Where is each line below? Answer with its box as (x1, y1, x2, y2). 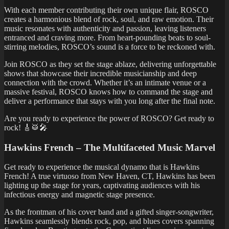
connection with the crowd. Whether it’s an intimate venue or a (4, 78, 206, 87)
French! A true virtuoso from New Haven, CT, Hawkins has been (4, 172, 215, 181)
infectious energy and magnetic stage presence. (4, 190, 155, 199)
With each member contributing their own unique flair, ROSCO (4, 5, 209, 14)
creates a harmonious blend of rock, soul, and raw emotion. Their (4, 14, 214, 24)
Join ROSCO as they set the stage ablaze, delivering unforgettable (4, 59, 216, 68)
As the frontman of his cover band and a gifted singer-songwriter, (4, 208, 214, 217)
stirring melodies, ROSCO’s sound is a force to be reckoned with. (4, 42, 215, 51)
